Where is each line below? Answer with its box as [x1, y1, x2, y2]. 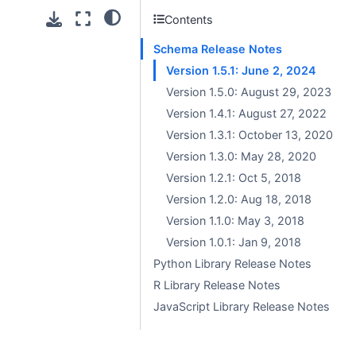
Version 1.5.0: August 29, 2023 [166, 85, 331, 99]
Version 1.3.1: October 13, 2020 [166, 128, 333, 141]
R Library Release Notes [153, 278, 281, 292]
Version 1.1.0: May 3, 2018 [166, 214, 304, 227]
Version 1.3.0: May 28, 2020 [166, 149, 316, 163]
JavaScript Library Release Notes [153, 300, 330, 313]
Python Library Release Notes [153, 257, 311, 270]
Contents [164, 12, 214, 26]
